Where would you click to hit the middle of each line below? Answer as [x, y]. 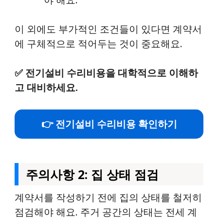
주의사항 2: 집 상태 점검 [92, 174]
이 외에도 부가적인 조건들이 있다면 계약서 [108, 29]
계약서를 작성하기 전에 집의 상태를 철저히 [108, 197]
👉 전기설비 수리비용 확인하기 [109, 124]
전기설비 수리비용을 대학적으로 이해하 [112, 73]
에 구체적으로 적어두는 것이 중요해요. [99, 44]
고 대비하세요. [46, 87]
